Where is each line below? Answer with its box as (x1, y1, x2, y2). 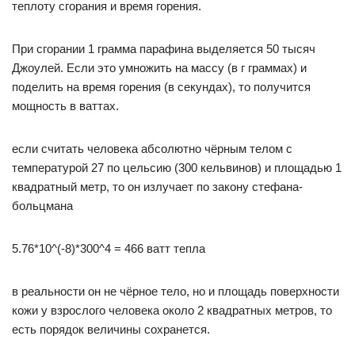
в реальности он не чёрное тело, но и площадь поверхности (12, 284, 339, 298)
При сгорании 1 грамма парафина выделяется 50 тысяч (12, 42, 315, 55)
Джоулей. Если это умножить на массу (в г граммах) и (12, 61, 307, 74)
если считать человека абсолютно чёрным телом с (12, 142, 292, 155)
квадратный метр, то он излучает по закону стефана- (12, 180, 303, 193)
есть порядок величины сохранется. (12, 323, 210, 336)
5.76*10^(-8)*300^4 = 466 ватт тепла (12, 242, 205, 255)
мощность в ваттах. (12, 99, 119, 113)
